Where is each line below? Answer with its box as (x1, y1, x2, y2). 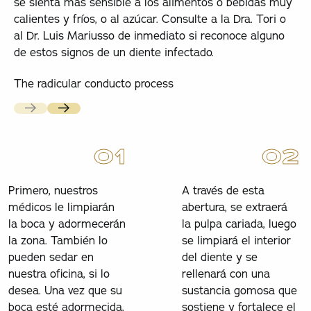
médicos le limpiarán (8, 199, 115, 214)
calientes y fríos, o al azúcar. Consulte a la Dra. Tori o (13, 12, 286, 26)
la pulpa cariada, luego (181, 216, 296, 230)
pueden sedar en (8, 249, 94, 264)
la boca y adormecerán (8, 216, 126, 230)
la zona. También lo (8, 233, 108, 247)
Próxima (48, 109, 90, 124)
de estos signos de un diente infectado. (13, 45, 214, 60)
